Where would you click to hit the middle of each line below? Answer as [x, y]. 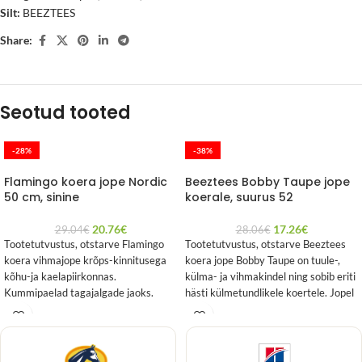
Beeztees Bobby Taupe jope [267, 181]
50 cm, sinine [42, 197]
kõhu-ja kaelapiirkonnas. [60, 276]
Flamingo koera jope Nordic [86, 181]
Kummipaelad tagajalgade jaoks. [79, 293]
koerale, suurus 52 [239, 197]
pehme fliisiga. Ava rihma [62, 325]
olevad [200, 309]
